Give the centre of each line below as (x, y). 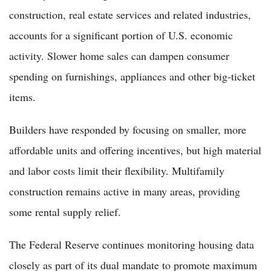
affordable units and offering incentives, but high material (135, 150)
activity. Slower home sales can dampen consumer (119, 55)
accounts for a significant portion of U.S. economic (121, 35)
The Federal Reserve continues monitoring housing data (132, 244)
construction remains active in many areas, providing (125, 191)
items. (22, 96)
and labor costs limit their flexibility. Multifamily (117, 170)
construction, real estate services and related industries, (130, 14)
